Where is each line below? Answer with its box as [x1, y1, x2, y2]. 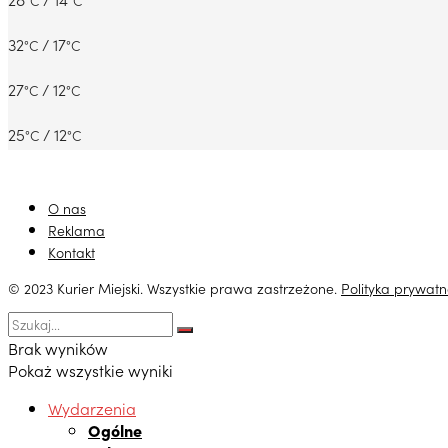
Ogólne [88, 419, 142, 442]
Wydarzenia [48, 397, 136, 420]
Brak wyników [8, 337, 108, 360]
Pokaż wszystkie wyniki [8, 359, 173, 382]
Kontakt [48, 242, 95, 263]
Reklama [48, 220, 105, 241]
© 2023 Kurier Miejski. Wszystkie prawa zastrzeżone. [8, 278, 341, 299]
